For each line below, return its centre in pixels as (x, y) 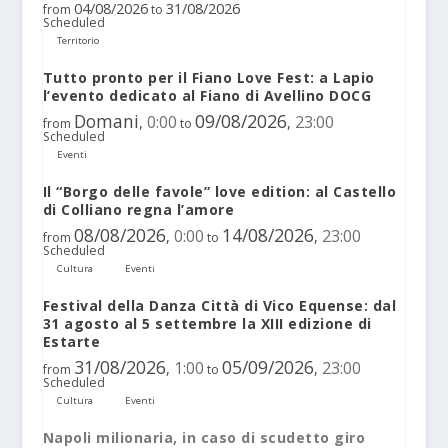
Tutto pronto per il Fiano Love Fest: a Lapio (208, 78)
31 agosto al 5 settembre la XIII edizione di (207, 323)
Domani (106, 121)
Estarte (71, 341)
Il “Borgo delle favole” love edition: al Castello (219, 191)
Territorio (78, 41)
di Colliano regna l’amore (138, 209)
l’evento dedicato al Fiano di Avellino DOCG (207, 96)
